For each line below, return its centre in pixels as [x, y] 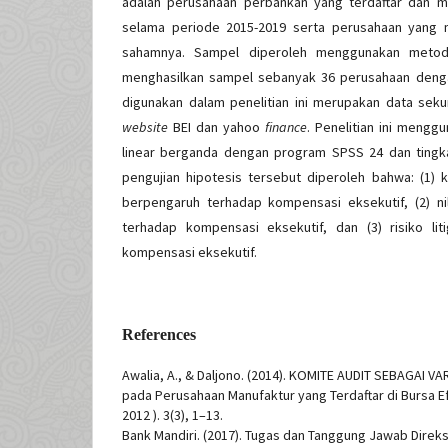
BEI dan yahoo [216, 127]
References [159, 335]
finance [286, 127]
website [145, 127]
